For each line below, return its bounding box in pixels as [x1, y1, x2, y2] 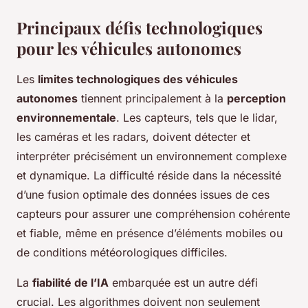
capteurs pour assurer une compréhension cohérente [16, 207, 290, 221]
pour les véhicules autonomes [16, 37, 241, 60]
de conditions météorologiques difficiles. [16, 245, 228, 260]
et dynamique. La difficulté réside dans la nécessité [16, 168, 281, 183]
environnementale [16, 111, 116, 125]
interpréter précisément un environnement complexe [16, 149, 287, 164]
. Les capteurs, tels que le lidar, [116, 111, 278, 125]
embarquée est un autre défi [109, 276, 258, 290]
